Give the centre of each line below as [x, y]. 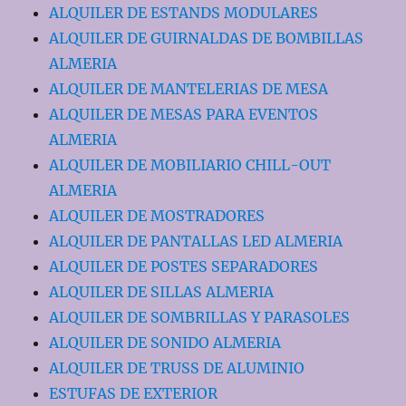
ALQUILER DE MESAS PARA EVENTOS [184, 114]
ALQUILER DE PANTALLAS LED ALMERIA [196, 241]
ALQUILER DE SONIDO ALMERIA [165, 342]
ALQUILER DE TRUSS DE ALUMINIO [177, 367]
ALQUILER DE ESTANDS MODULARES [184, 12]
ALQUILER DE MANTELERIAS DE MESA [189, 88]
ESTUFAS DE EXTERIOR [134, 393]
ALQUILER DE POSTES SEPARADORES [184, 266]
